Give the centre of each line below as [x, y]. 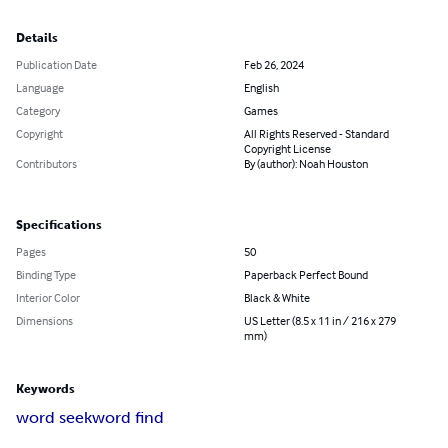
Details [37, 38]
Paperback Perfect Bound [306, 275]
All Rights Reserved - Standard [316, 134]
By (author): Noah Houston [306, 164]
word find [128, 418]
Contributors [46, 164]
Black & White [277, 298]
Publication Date [56, 65]
